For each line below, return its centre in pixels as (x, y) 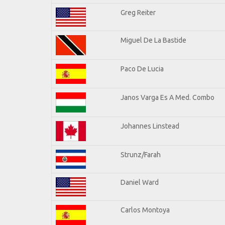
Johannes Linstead (150, 126)
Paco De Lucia (142, 69)
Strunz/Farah (141, 154)
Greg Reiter (138, 12)
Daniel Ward (140, 182)
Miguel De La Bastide (153, 40)
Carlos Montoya (145, 210)
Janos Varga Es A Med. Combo (167, 97)
